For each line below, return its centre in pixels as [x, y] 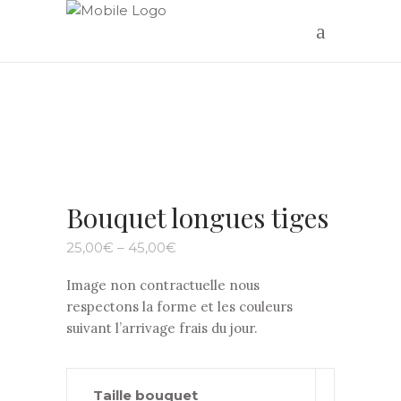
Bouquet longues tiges [197, 218]
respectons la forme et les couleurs [179, 307]
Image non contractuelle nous [163, 286]
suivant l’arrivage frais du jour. [162, 328]
